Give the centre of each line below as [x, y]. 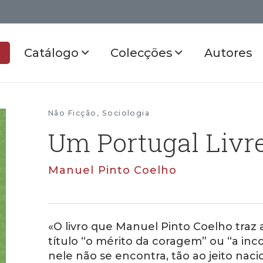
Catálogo [53, 53]
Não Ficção [73, 113]
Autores [228, 53]
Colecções [143, 53]
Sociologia [126, 113]
